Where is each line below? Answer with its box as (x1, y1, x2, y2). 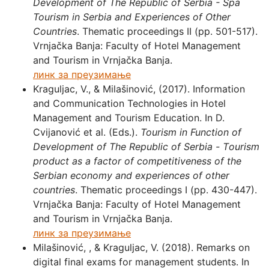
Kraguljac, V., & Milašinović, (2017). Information (33, 82, 245, 95)
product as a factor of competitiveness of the (33, 154, 241, 167)
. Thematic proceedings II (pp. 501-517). (77, 25, 258, 37)
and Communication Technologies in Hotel (33, 97, 226, 109)
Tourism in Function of (141, 125, 241, 138)
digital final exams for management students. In (33, 255, 249, 268)
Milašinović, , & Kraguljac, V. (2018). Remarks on (33, 241, 250, 253)
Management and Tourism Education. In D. (33, 111, 225, 124)
